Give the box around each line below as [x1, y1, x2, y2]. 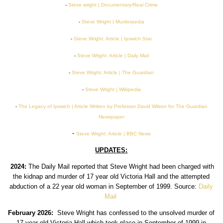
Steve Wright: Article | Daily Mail [77, 53, 149, 59]
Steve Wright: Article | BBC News [76, 131, 151, 137]
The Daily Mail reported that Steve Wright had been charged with [28, 163, 215, 171]
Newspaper [98, 114, 124, 120]
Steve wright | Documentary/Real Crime [68, 2, 158, 8]
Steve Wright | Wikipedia [85, 87, 141, 93]
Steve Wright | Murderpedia [81, 19, 144, 25]
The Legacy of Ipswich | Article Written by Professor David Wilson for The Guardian [18, 104, 208, 110]
